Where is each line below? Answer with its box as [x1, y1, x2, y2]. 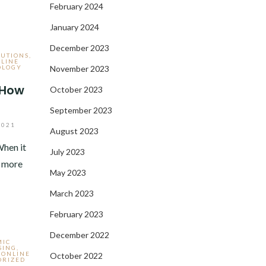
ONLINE [1, 250, 31, 257]
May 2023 [49, 167, 86, 178]
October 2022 [49, 251, 103, 261]
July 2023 [49, 147, 85, 157]
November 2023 [49, 64, 109, 74]
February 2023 [49, 209, 103, 219]
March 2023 [49, 188, 94, 198]
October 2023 [49, 84, 103, 94]
